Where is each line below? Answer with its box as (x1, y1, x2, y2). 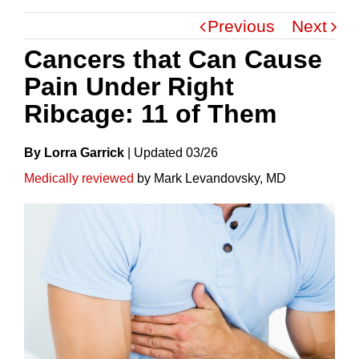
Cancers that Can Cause (24, 44, 322, 74)
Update (134, 145, 175, 159)
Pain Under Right (24, 71, 234, 101)
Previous (208, 17, 275, 35)
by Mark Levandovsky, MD (134, 171, 286, 185)
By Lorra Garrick (24, 145, 124, 159)
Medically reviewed (24, 171, 134, 185)
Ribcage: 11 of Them (24, 99, 276, 128)
